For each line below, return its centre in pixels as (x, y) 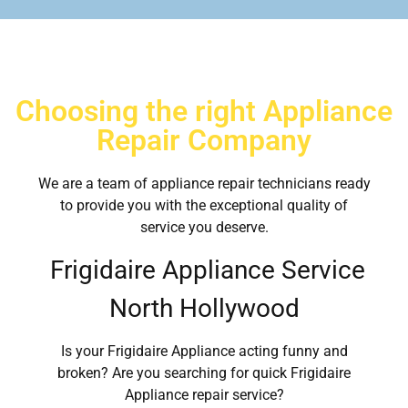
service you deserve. (204, 227)
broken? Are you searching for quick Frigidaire (204, 373)
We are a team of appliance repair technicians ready (204, 183)
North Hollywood (204, 309)
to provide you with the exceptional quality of (204, 205)
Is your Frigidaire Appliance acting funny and (204, 352)
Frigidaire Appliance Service (204, 270)
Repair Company (204, 140)
